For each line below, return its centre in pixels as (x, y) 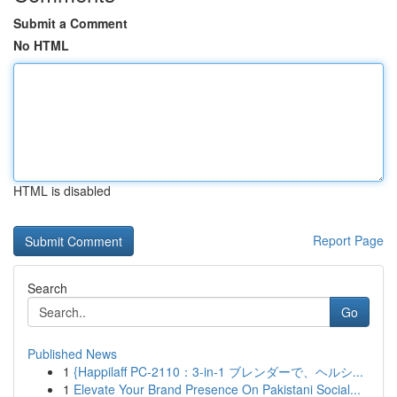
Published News (72, 354)
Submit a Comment (70, 23)
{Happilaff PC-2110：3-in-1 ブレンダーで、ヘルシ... (218, 371)
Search (47, 288)
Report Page (348, 240)
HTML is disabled (62, 191)
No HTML (41, 45)
